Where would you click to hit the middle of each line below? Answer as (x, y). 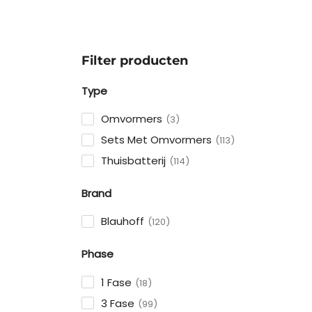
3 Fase (118, 303)
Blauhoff (123, 221)
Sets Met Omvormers (156, 140)
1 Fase (116, 282)
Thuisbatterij (133, 161)
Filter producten (135, 61)
